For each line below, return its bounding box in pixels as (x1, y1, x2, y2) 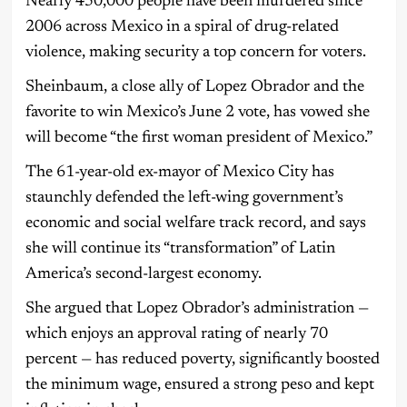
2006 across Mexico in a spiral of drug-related (25, 19, 339, 36)
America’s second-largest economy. (25, 266, 262, 283)
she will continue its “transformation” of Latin (25, 241, 335, 258)
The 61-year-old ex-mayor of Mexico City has (25, 164, 334, 182)
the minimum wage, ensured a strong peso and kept (25, 377, 374, 394)
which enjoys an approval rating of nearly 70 (25, 326, 328, 343)
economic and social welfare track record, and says (25, 215, 366, 233)
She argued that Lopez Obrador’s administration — (25, 301, 369, 318)
